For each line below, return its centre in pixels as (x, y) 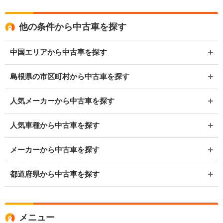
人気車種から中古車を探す (55, 125)
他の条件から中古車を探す (73, 27)
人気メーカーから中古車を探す (62, 101)
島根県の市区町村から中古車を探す (70, 76)
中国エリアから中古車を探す (58, 52)
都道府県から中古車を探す (55, 174)
